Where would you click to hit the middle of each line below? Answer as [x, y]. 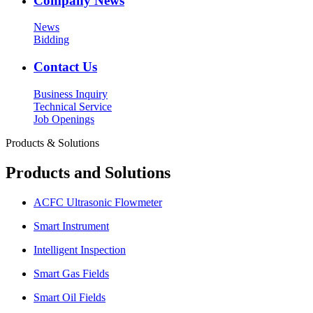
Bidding [51, 40]
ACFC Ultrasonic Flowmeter [98, 202]
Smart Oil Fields [70, 297]
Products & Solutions [52, 143]
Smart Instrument [71, 226]
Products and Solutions [88, 172]
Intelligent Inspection [80, 249]
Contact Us [65, 67]
